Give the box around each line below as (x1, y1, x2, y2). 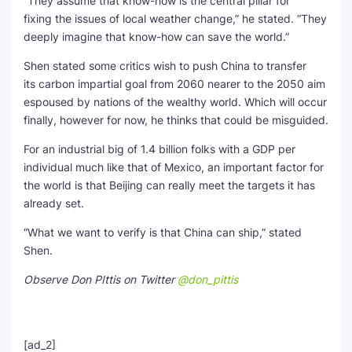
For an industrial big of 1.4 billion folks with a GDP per (24, 142, 295, 156)
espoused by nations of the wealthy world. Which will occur (24, 95, 327, 108)
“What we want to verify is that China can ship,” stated (24, 225, 302, 239)
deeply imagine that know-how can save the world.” (24, 30, 289, 43)
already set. (24, 196, 84, 210)
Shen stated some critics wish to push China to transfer (24, 59, 306, 72)
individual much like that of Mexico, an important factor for (24, 160, 324, 174)
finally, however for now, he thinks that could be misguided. (24, 113, 328, 126)
